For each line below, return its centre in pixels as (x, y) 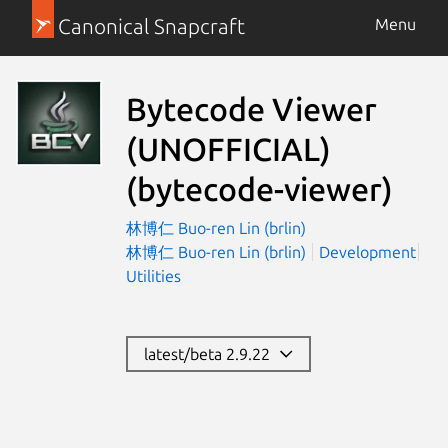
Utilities (153, 275)
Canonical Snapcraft (151, 26)
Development (367, 251)
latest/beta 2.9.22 (210, 353)
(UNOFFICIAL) (228, 148)
